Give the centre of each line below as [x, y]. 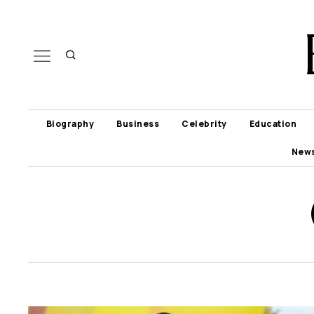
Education [273, 124]
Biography [70, 124]
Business [138, 124]
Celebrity [204, 124]
